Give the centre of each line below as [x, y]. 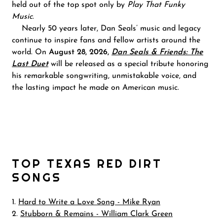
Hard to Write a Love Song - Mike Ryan [89, 202]
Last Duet [30, 64]
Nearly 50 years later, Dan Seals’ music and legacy [106, 29]
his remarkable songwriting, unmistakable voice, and [104, 76]
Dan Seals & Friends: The [157, 52]
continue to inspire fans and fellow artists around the [106, 40]
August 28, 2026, [80, 52]
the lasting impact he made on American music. [97, 88]
